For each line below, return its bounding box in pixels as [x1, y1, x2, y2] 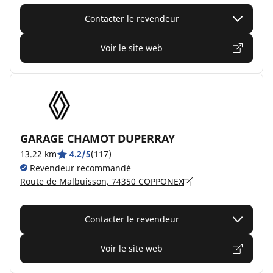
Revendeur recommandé [27, 162, 131, 174]
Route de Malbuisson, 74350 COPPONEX [20, 175, 183, 187]
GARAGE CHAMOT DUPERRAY [20, 131, 175, 146]
